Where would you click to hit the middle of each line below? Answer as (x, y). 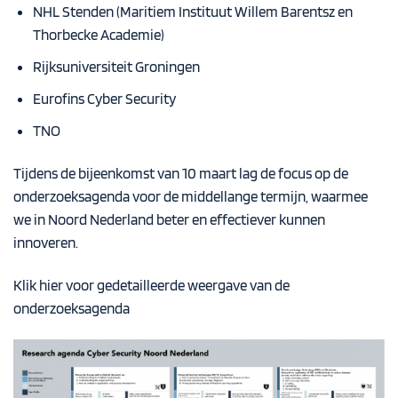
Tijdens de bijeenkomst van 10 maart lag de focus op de (181, 174)
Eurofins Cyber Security (104, 99)
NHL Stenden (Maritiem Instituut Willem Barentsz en (192, 12)
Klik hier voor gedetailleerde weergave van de (151, 286)
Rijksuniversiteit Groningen (116, 67)
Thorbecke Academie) (98, 35)
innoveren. (46, 243)
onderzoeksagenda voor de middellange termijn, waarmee (191, 197)
